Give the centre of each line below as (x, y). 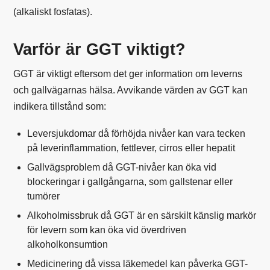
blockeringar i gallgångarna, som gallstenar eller (130, 181)
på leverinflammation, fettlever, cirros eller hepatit (131, 148)
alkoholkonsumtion (67, 244)
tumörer (43, 196)
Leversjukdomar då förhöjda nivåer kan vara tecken (136, 133)
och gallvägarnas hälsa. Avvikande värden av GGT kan (131, 90)
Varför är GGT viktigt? (100, 49)
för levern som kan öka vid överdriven (106, 230)
